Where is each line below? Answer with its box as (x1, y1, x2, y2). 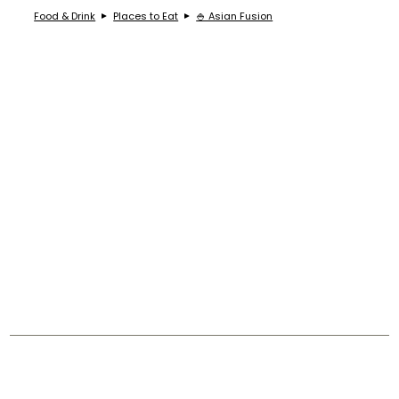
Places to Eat (113, 8, 179, 23)
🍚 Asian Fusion (196, 8, 273, 23)
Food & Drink (34, 8, 96, 23)
